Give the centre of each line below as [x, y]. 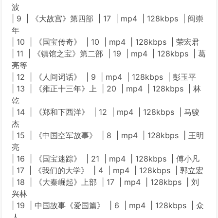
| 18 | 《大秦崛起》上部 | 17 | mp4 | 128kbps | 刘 [105, 182]
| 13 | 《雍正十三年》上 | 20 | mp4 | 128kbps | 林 [106, 89]
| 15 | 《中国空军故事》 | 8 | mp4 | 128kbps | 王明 [108, 135]
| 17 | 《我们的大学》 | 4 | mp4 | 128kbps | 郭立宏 [108, 170]
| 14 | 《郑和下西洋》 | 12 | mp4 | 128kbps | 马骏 [106, 112]
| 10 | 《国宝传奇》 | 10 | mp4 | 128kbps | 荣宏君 [106, 42]
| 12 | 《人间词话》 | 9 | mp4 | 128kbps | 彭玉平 [104, 77]
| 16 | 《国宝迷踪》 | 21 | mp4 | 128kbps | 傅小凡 [106, 159]
